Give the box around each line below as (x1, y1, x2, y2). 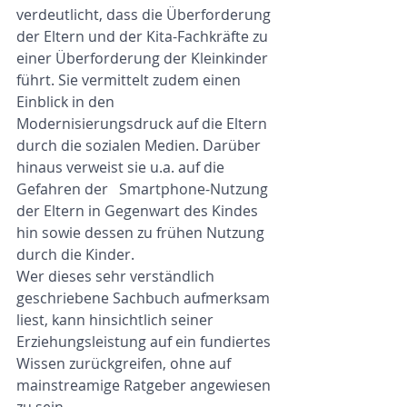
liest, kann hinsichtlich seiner (16, 310, 217, 330)
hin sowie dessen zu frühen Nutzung (16, 223, 268, 243)
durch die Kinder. (16, 244, 134, 264)
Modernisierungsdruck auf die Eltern (16, 114, 271, 134)
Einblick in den (16, 92, 118, 112)
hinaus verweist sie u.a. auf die (16, 157, 228, 177)
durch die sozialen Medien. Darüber (16, 135, 264, 155)
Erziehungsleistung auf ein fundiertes (16, 332, 274, 352)
